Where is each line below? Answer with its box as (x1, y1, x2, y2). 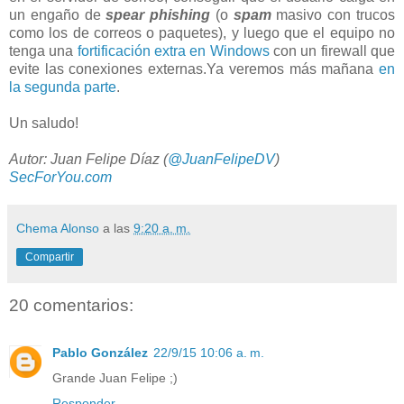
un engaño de (9, 7, 106, 23)
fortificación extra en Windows (77, 43, 270, 60)
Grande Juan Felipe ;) (52, 370, 178, 385)
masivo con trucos (271, 7, 396, 23)
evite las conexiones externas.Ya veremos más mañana (9, 61, 379, 78)
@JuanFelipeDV (168, 151, 275, 168)
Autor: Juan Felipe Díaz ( (9, 151, 168, 168)
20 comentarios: (9, 296, 133, 316)
